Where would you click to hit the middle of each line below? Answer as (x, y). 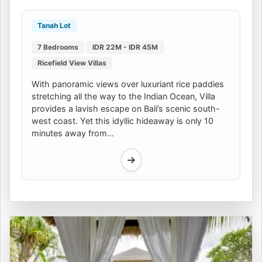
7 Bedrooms (58, 47)
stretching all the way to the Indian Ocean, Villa (123, 96)
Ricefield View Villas (72, 63)
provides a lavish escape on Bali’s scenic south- (126, 108)
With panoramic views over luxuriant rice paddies (128, 84)
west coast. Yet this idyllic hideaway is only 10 (123, 120)
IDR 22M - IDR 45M (125, 47)
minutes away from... (73, 133)
